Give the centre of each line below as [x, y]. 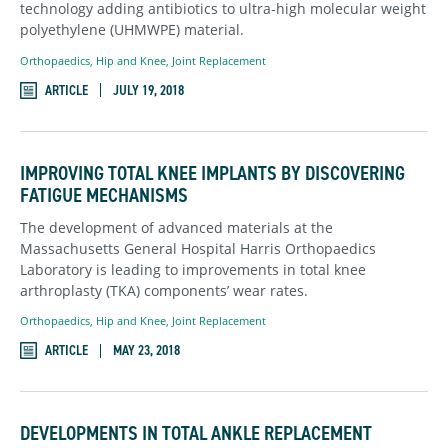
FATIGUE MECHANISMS [104, 194]
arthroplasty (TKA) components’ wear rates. [164, 290]
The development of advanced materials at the [176, 227]
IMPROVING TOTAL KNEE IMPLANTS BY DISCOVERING [212, 172]
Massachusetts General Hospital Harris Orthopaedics [198, 248]
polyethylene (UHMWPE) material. [132, 30]
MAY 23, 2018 [146, 351]
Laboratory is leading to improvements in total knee [193, 269]
